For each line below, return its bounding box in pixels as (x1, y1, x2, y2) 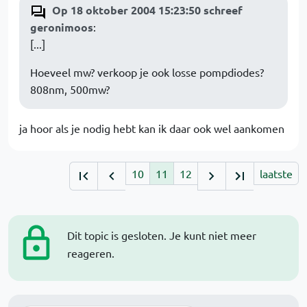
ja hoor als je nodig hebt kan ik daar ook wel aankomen (19, 121, 284, 136)
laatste (260, 167, 293, 181)
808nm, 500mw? (30, 82, 110, 97)
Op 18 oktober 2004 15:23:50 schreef (52, 3, 243, 18)
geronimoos (30, 20, 93, 35)
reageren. (67, 246, 114, 260)
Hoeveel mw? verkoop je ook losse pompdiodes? (30, 65, 264, 79)
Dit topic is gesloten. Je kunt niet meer (67, 228, 256, 243)
